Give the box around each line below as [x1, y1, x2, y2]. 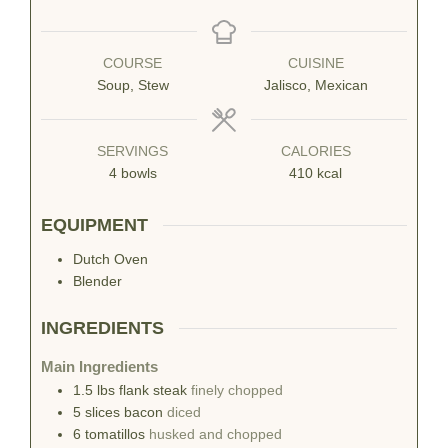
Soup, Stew [96, 78, 169, 94]
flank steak [119, 383, 187, 399]
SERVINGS [97, 144, 168, 160]
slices [85, 405, 120, 421]
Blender [73, 274, 122, 290]
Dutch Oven [73, 252, 148, 268]
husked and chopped [149, 427, 282, 443]
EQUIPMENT [41, 215, 148, 236]
